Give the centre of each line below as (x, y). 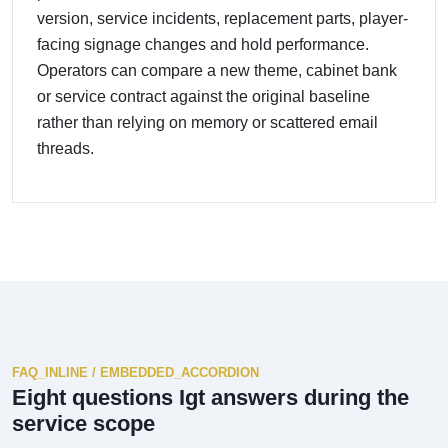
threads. (65, 148)
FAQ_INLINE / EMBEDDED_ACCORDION (135, 372)
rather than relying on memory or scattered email (207, 122)
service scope (83, 423)
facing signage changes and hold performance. (203, 44)
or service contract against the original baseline (203, 96)
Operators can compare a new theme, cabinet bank (217, 70)
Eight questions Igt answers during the (210, 397)
